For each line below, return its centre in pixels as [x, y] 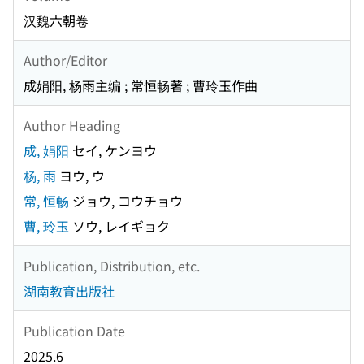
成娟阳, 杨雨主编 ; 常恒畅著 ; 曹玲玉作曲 [141, 86]
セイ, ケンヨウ [113, 151]
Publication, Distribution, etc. [112, 265]
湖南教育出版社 [69, 291]
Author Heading [72, 125]
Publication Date [74, 330]
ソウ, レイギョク [119, 226]
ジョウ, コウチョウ [126, 201]
